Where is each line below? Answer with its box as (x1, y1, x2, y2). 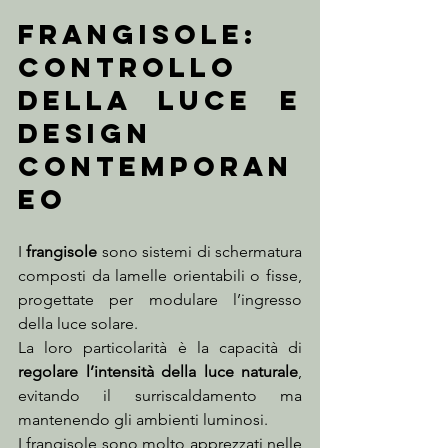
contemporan (18, 149, 293, 184)
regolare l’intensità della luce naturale (18, 362, 298, 382)
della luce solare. (18, 314, 138, 334)
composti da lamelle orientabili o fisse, (18, 266, 302, 286)
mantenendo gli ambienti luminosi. (18, 410, 268, 430)
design (18, 116, 152, 151)
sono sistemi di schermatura (97, 242, 303, 262)
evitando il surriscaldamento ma (18, 386, 302, 406)
